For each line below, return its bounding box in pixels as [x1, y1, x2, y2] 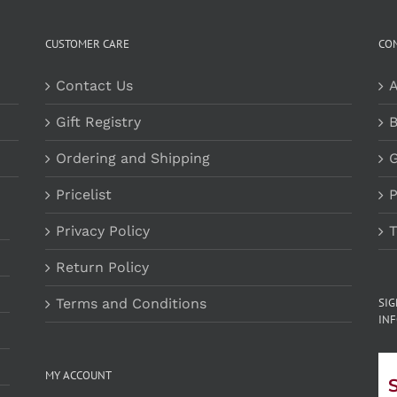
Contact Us [55, 76, 133, 94]
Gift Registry [55, 113, 141, 130]
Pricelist [55, 185, 112, 203]
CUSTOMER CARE [44, 35, 129, 51]
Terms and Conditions [55, 294, 206, 312]
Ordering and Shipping [55, 149, 210, 167]
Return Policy [55, 258, 149, 276]
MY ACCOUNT [44, 367, 112, 383]
